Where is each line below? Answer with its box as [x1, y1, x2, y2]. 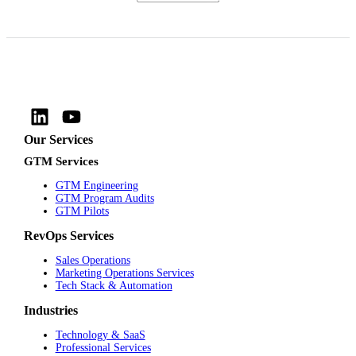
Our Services [23, 132, 93, 146]
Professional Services [55, 341, 151, 354]
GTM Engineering [55, 179, 138, 192]
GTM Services [23, 154, 99, 168]
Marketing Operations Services [55, 266, 194, 279]
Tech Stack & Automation [55, 279, 172, 292]
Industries [23, 303, 78, 317]
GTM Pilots [55, 204, 109, 217]
